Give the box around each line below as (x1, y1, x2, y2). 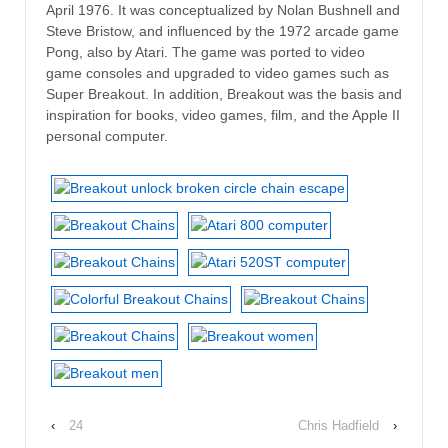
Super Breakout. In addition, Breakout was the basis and (46, 86, 402, 103)
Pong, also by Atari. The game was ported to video (46, 44, 365, 61)
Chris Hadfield (298, 417, 379, 433)
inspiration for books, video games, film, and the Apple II (46, 107, 400, 124)
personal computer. (46, 128, 168, 145)
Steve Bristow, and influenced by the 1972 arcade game (46, 23, 399, 40)
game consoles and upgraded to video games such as (46, 65, 389, 82)
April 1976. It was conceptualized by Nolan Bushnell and (46, 2, 400, 19)
